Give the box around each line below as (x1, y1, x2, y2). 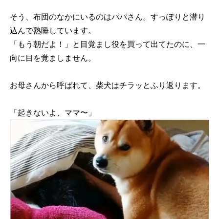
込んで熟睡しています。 (10, 25, 96, 36)
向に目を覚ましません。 (10, 53, 96, 63)
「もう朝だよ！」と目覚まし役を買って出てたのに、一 (10, 39, 205, 49)
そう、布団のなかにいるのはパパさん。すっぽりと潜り (10, 12, 205, 22)
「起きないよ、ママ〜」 (10, 108, 96, 118)
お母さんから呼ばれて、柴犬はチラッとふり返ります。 (10, 80, 205, 90)
